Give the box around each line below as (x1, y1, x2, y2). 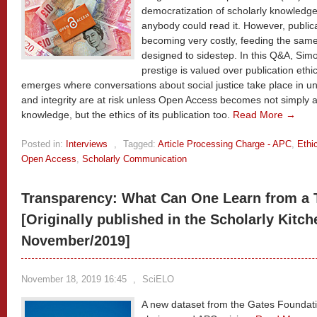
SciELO (142, 274, 174, 284)
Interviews (66, 139, 108, 149)
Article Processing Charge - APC (158, 139, 292, 149)
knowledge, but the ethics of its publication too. (21, 109, 233, 120)
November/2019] (21, 233, 130, 248)
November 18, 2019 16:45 (21, 274, 127, 284)
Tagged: (123, 139, 156, 149)
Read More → (233, 109, 296, 120)
